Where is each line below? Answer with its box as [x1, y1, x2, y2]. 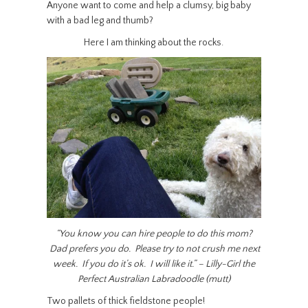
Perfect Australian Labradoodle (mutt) [77, 274, 230, 285]
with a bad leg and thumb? [46, 15, 153, 26]
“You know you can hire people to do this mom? [55, 228, 252, 239]
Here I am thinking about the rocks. [84, 37, 224, 48]
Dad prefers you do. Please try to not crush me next [47, 243, 261, 254]
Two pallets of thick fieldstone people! [46, 296, 205, 307]
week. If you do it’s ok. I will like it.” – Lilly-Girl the [52, 258, 255, 269]
